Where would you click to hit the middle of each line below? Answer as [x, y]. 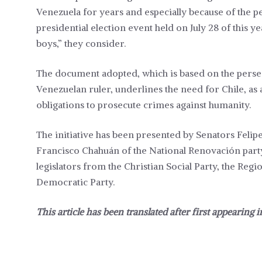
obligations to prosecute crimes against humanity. [144, 105]
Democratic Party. [75, 182]
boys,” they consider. [81, 44]
